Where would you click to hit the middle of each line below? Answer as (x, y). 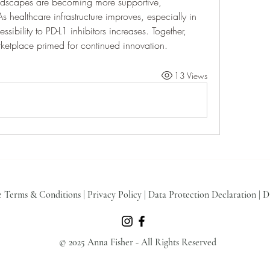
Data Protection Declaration (202, 195)
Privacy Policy (114, 195)
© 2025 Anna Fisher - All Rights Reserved (137, 242)
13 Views (190, 75)
